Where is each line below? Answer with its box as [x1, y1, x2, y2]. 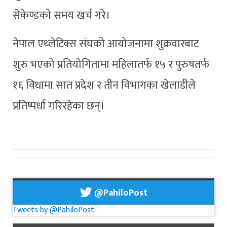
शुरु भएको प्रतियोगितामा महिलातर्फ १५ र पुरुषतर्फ [13, 56, 209, 74]
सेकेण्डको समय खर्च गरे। [13, 7, 110, 25]
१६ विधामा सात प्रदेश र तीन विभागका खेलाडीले [13, 77, 196, 95]
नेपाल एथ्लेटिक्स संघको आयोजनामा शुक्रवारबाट [13, 35, 199, 53]
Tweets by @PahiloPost [13, 203, 94, 217]
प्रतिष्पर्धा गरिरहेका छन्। [13, 97, 105, 116]
